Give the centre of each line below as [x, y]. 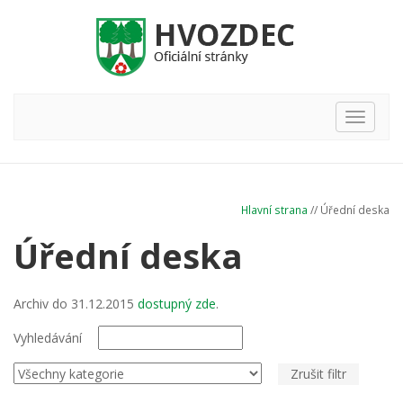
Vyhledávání [48, 338]
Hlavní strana [274, 210]
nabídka [377, 138]
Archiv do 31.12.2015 [76, 304]
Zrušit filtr [318, 373]
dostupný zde [177, 304]
